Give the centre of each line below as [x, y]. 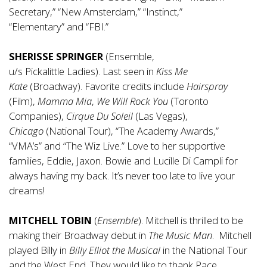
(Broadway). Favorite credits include [107, 86]
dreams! [27, 190]
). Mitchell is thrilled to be [191, 220]
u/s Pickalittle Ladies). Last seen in [83, 71]
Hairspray [207, 86]
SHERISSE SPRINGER [56, 56]
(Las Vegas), [160, 116]
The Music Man [180, 235]
